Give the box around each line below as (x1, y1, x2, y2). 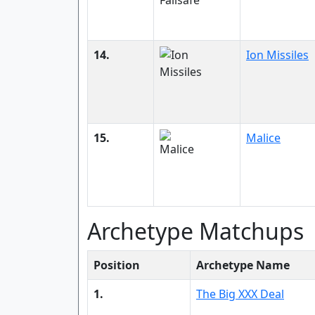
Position (94, 257, 140, 273)
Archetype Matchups (87, 216, 304, 246)
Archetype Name (196, 257, 290, 273)
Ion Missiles (246, 47, 309, 63)
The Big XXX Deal (196, 286, 284, 302)
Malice (246, 130, 281, 146)
